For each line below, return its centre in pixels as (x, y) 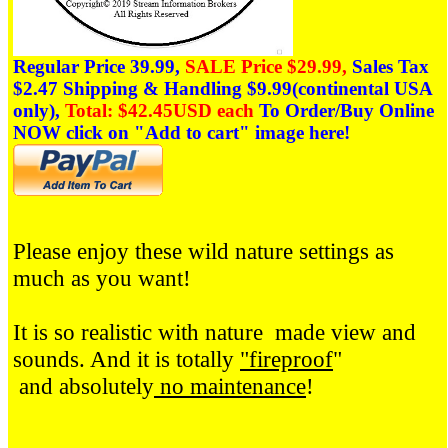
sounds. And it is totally (126, 359)
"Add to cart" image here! (242, 132)
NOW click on (71, 132)
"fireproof (286, 359)
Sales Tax (390, 66)
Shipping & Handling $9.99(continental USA (247, 88)
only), (39, 110)
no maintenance (230, 386)
